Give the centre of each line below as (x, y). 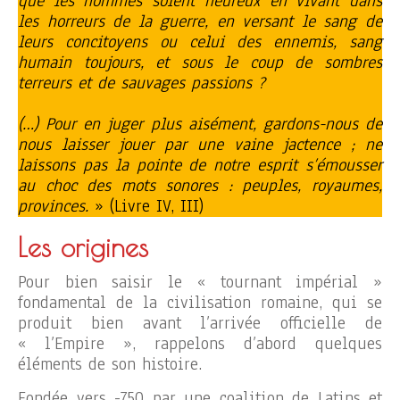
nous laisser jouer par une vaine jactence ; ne (200, 144)
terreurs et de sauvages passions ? (142, 83)
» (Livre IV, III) (146, 206)
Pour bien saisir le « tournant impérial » (200, 282)
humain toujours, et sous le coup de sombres (200, 62)
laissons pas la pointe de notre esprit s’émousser (200, 165)
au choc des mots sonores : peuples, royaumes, (200, 185)
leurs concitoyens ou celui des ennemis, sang (200, 42)
